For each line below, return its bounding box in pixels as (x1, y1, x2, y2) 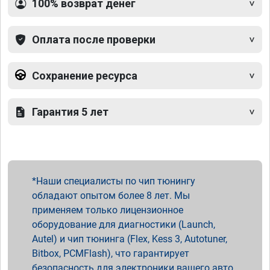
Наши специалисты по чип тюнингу (36, 175, 195, 187)
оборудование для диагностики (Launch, (32, 219, 215, 231)
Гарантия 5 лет (32, 105, 108, 119)
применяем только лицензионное (32, 204, 183, 216)
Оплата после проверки (32, 33, 155, 46)
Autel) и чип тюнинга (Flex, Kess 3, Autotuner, (32, 233, 227, 245)
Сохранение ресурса (32, 69, 137, 83)
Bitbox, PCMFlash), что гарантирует (32, 248, 189, 260)
